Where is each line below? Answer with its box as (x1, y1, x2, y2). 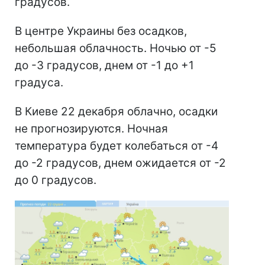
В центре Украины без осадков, (15, 24, 187, 38)
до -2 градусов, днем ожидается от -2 (15, 156, 226, 170)
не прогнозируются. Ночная (15, 122, 168, 136)
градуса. (15, 76, 63, 90)
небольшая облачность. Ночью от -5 (15, 41, 216, 56)
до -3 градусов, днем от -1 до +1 (15, 59, 194, 73)
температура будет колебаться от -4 (15, 139, 218, 153)
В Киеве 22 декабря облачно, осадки (15, 105, 218, 119)
